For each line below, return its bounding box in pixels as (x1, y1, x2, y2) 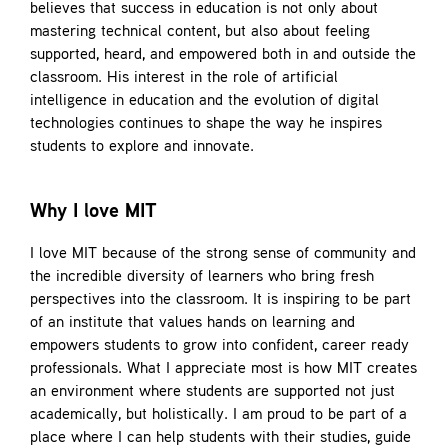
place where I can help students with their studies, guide (29, 431, 411, 446)
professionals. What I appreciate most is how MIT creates (29, 362, 417, 377)
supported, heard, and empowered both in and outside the (29, 48, 416, 63)
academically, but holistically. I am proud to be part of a (29, 408, 407, 423)
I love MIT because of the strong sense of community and (29, 247, 416, 262)
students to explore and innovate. (29, 140, 254, 155)
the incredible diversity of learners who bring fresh (29, 270, 374, 285)
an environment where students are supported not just (29, 385, 395, 400)
